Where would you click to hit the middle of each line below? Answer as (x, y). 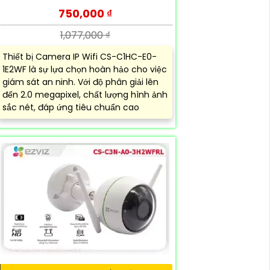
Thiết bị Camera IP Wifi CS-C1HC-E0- (80, 57)
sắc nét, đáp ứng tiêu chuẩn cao (71, 108)
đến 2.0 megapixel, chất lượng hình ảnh (85, 95)
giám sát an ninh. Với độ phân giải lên (80, 82)
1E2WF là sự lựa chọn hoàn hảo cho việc (85, 70)
